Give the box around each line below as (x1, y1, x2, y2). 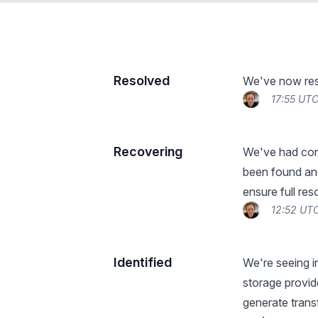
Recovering (114, 144, 182, 159)
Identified (114, 255, 172, 270)
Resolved (114, 73, 170, 88)
